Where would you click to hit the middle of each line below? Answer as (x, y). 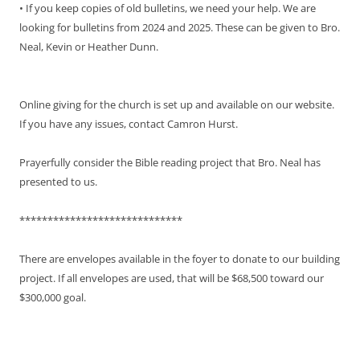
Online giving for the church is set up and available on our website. (177, 104)
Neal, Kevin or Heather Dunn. (89, 46)
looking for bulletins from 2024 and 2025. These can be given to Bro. (180, 27)
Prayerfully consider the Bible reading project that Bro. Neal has (170, 162)
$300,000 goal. (53, 297)
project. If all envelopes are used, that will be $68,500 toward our (172, 278)
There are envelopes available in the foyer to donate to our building (180, 258)
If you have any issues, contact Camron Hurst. (129, 123)
